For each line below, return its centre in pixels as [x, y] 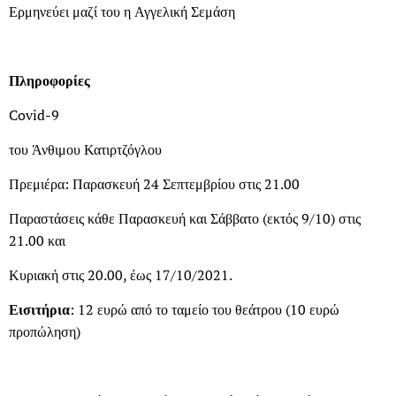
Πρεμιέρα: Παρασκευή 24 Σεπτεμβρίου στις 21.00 [154, 183]
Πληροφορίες [49, 80]
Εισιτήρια [39, 309]
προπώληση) [45, 331]
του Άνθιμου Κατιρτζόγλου [85, 149]
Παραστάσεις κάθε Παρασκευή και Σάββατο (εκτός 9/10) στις [185, 218]
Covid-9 [34, 114]
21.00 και [37, 240]
